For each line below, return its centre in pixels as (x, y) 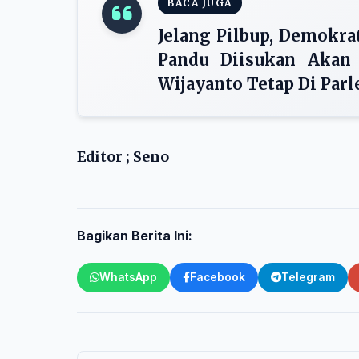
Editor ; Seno (123, 157)
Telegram (308, 277)
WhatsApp (128, 277)
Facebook (218, 277)
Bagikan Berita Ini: (135, 236)
